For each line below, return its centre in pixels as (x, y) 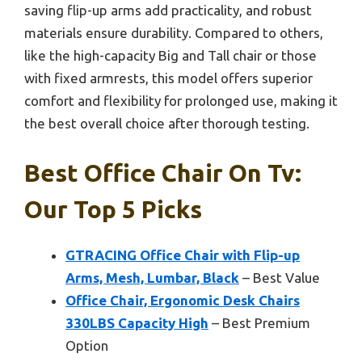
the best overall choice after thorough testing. (167, 123)
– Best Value (280, 278)
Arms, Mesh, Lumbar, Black (152, 278)
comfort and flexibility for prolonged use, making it (181, 100)
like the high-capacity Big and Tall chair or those (170, 55)
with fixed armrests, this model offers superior (168, 78)
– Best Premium (259, 323)
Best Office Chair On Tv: (163, 173)
